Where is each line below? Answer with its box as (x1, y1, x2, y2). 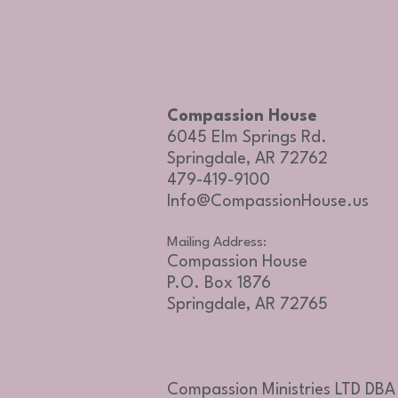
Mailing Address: (167, 235, 267, 250)
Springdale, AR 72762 (167, 151, 328, 167)
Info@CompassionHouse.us (167, 194, 369, 210)
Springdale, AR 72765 (167, 297, 328, 313)
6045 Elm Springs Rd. (167, 130, 327, 146)
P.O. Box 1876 (167, 275, 271, 291)
